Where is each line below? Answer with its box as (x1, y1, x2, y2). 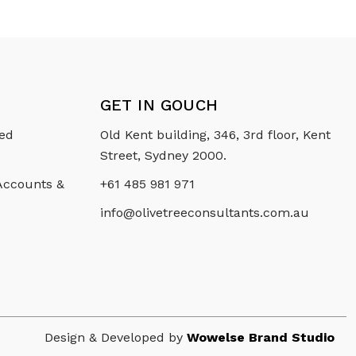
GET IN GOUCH (99, 95, 219, 115)
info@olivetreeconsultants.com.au (99, 205, 309, 221)
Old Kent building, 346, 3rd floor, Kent (99, 127, 331, 143)
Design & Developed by (44, 329, 187, 345)
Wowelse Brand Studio (187, 329, 335, 345)
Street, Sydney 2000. (99, 148, 226, 164)
